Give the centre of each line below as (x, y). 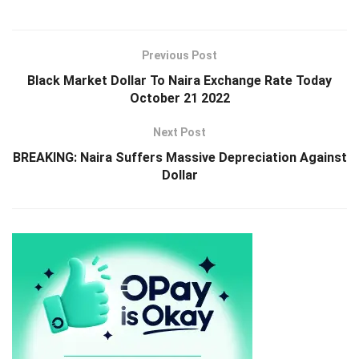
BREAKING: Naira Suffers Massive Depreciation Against (179, 157)
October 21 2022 (179, 98)
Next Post (179, 132)
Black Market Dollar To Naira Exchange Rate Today (179, 80)
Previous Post (179, 55)
